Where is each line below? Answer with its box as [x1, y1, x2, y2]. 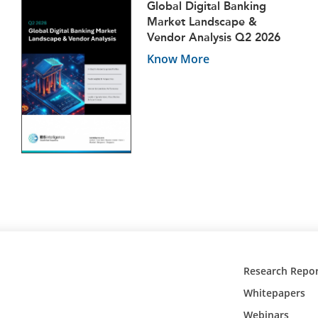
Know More [147, 50, 209, 67]
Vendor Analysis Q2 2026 [147, 30, 280, 44]
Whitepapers [243, 286, 305, 300]
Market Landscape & [147, 14, 257, 28]
